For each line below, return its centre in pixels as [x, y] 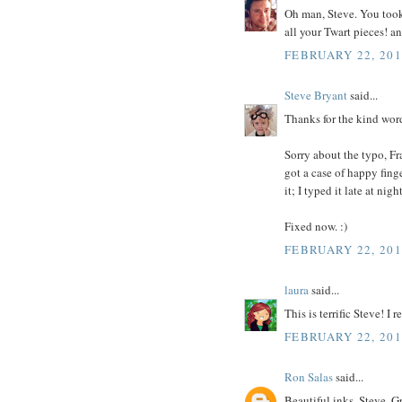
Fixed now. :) [316, 227]
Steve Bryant [316, 95]
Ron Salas [309, 376]
